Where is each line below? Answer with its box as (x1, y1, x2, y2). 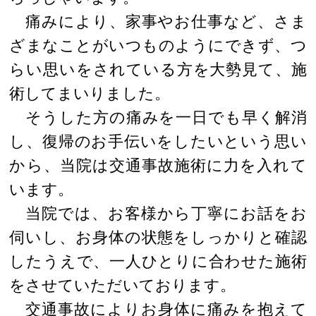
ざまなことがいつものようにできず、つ (9, 36, 307, 54)
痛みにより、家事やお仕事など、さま (9, 12, 307, 30)
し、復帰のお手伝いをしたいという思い (9, 132, 307, 150)
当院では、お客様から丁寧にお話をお (9, 204, 307, 222)
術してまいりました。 (9, 84, 171, 102)
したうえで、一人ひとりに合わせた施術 (9, 252, 307, 270)
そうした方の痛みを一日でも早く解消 (9, 108, 307, 126)
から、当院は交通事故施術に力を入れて (9, 156, 307, 174)
